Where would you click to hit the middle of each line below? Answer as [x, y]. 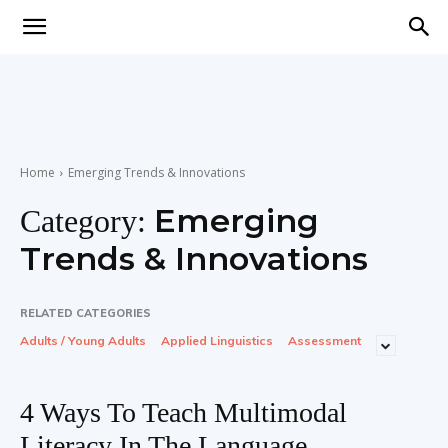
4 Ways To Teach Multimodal [183, 412]
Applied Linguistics [217, 340]
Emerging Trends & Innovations [156, 172]
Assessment [324, 340]
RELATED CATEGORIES [85, 313]
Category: [87, 221]
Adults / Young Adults [83, 340]
